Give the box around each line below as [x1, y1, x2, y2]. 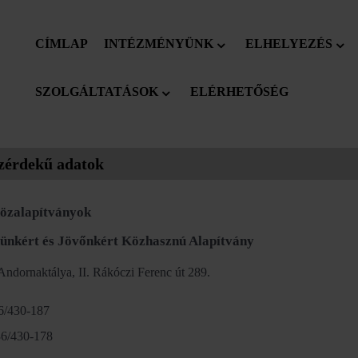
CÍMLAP [34, 37, 88, 51]
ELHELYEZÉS [245, 37, 332, 51]
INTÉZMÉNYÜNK [103, 37, 213, 51]
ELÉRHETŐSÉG [189, 85, 288, 99]
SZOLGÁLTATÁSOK [34, 85, 158, 99]
